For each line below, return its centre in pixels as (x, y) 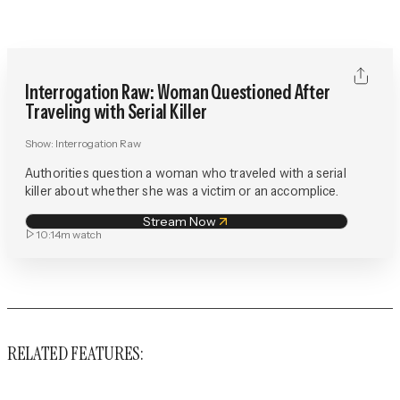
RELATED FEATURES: (75, 354)
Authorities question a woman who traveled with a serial (186, 172)
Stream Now (179, 221)
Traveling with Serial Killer (116, 112)
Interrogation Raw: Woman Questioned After (178, 92)
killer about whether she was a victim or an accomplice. (182, 190)
